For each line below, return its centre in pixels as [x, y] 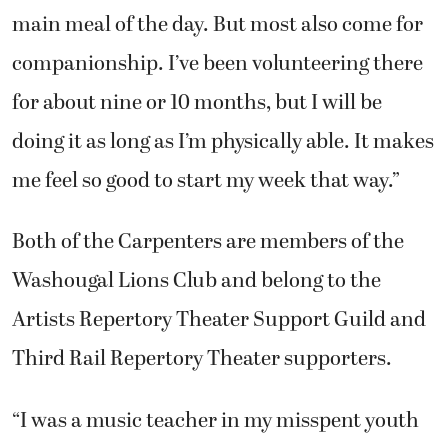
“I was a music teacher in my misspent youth [215, 420]
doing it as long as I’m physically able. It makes [223, 141]
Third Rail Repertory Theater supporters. [202, 359]
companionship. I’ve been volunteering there [217, 63]
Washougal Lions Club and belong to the [196, 281]
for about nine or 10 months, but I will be [197, 102]
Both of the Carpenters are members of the [208, 242]
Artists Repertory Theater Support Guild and [219, 320]
